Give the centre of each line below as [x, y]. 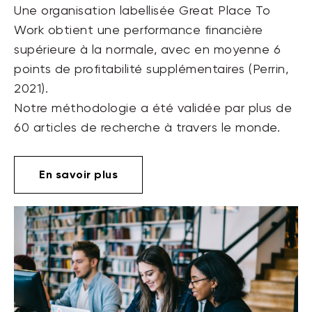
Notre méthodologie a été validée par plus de [153, 109]
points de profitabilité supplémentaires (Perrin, [151, 70]
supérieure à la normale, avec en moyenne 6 [147, 50]
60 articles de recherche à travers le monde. [147, 128]
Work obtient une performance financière [139, 31]
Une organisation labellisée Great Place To [142, 11]
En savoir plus [78, 175]
